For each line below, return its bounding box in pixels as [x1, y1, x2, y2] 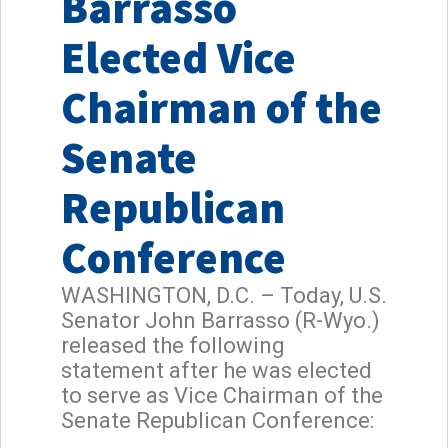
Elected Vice [61, 29, 296, 85]
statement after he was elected [61, 357, 372, 383]
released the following [61, 332, 285, 358]
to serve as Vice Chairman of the [61, 382, 383, 408]
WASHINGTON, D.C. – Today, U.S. [61, 282, 387, 308]
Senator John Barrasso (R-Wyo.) [61, 307, 380, 333]
